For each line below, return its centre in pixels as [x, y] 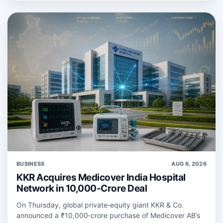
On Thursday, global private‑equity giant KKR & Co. [100, 205]
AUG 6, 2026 [189, 164]
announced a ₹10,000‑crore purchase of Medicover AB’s [108, 215]
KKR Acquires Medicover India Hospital [101, 177]
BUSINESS [31, 164]
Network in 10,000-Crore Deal [82, 188]
